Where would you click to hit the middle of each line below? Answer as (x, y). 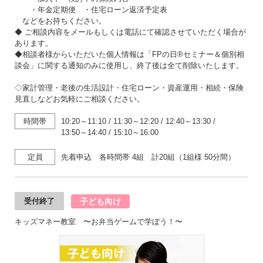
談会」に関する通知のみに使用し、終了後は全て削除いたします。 (129, 65)
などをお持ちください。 (60, 21)
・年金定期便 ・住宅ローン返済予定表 (91, 10)
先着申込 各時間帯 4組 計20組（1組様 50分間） (148, 157)
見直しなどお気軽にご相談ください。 (80, 99)
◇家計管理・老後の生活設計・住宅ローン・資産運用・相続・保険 (129, 88)
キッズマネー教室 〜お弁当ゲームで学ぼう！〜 (99, 222)
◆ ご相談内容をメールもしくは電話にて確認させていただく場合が (130, 32)
